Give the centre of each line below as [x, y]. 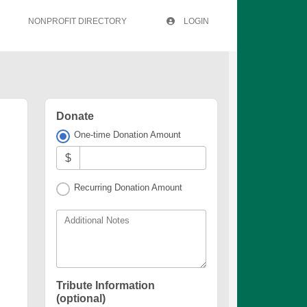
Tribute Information [106, 286]
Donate [75, 116]
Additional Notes [97, 221]
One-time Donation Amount [128, 135]
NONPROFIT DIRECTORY [77, 21]
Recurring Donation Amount [128, 188]
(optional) [81, 299]
